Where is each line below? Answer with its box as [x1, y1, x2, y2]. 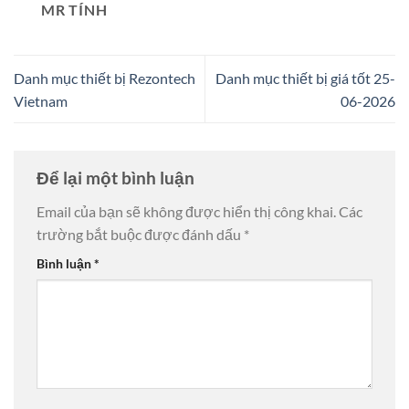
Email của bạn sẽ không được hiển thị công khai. [37, 203, 336, 221]
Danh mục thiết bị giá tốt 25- [215, 68, 395, 87]
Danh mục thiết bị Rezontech [14, 68, 195, 87]
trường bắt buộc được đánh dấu [37, 225, 244, 244]
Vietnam [14, 91, 68, 110]
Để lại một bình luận [37, 166, 198, 188]
